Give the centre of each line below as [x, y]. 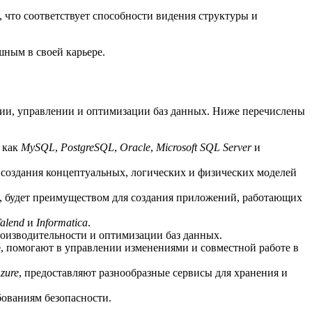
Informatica [62, 222]
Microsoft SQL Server [204, 147]
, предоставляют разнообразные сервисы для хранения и [153, 272]
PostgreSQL [87, 147]
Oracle [135, 147]
